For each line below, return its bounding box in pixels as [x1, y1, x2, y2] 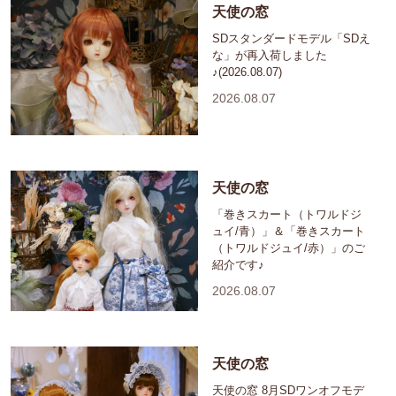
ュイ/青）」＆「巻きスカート [212, 224, 365, 238]
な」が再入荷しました [212, 48, 327, 62]
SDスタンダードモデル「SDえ [212, 31, 370, 45]
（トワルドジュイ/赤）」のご [212, 240, 365, 255]
